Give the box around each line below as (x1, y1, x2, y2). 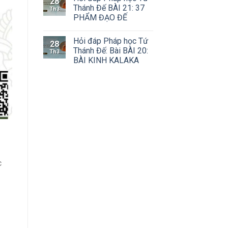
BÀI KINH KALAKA (73, 55, 139, 66)
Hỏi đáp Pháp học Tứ (73, 36, 148, 46)
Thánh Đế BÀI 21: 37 (73, 3, 145, 13)
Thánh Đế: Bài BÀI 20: (73, 46, 148, 56)
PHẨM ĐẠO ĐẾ (73, 13, 127, 23)
